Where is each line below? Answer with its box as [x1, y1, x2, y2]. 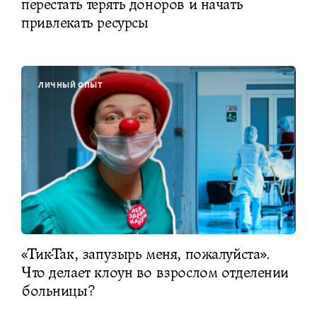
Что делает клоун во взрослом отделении [21, 263, 289, 282]
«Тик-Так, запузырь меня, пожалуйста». [21, 245, 270, 264]
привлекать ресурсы [21, 13, 153, 32]
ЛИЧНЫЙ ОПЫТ [38, 79, 103, 90]
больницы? [21, 282, 95, 301]
